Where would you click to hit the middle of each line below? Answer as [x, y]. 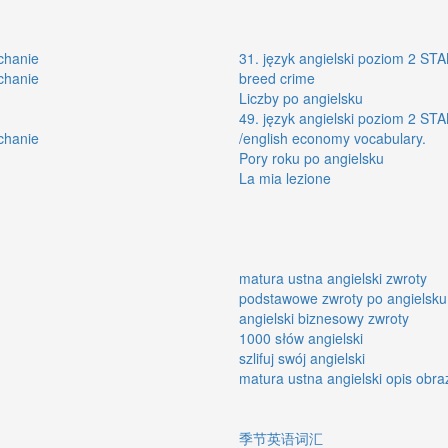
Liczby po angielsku [301, 97]
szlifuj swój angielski [302, 357]
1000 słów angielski [301, 337]
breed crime [277, 77]
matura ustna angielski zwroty [333, 277]
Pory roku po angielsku [311, 157]
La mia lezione [285, 177]
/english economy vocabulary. [332, 137]
